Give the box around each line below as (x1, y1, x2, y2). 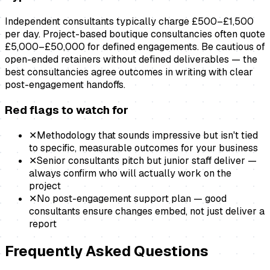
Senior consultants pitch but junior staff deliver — (37, 154, 257, 167)
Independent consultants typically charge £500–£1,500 (5, 15, 254, 28)
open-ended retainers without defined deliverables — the (5, 53, 257, 66)
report (29, 217, 57, 230)
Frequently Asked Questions (5, 242, 209, 261)
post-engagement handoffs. (5, 78, 125, 92)
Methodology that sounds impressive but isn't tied (37, 128, 258, 142)
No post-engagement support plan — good (37, 192, 227, 205)
